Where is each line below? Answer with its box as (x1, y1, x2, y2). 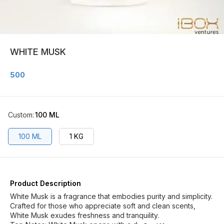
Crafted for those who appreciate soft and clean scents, (10, 201, 195, 210)
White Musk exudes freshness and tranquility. (10, 211, 159, 219)
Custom (8, 110, 32, 119)
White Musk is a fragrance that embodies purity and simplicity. (10, 192, 212, 200)
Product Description (10, 179, 81, 187)
